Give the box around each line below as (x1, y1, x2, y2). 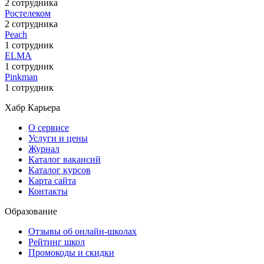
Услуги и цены (28, 133, 88, 143)
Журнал (28, 143, 60, 154)
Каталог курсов (28, 164, 91, 175)
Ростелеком (5, 8, 51, 18)
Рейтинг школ (28, 236, 85, 247)
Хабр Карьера (5, 102, 60, 113)
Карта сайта (28, 175, 76, 186)
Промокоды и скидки (28, 247, 114, 258)
